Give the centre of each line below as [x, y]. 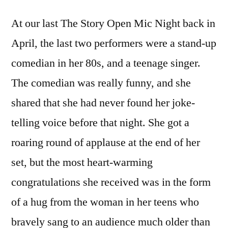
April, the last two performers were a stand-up [114, 44]
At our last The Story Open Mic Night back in [113, 24]
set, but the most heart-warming [82, 163]
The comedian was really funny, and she [101, 83]
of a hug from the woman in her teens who [105, 202]
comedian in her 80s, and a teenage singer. [106, 63]
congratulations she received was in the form [111, 182]
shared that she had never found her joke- [103, 103]
